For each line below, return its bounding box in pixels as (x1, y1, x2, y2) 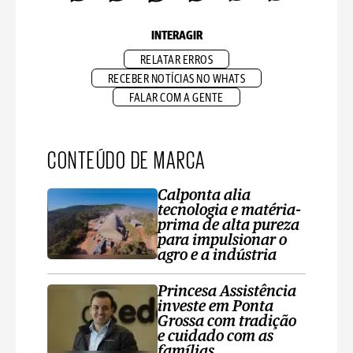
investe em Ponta (158, 299, 273, 314)
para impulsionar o (158, 233, 287, 248)
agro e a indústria (158, 248, 277, 263)
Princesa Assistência (158, 284, 296, 299)
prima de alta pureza (158, 218, 299, 233)
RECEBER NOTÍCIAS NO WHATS (107, 73, 246, 85)
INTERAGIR (150, 30, 203, 42)
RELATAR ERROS (139, 54, 214, 66)
